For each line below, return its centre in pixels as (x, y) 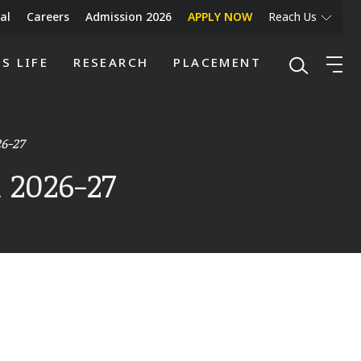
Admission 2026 (129, 17)
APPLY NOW (220, 17)
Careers (48, 17)
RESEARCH (111, 62)
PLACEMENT (217, 62)
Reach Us (294, 17)
